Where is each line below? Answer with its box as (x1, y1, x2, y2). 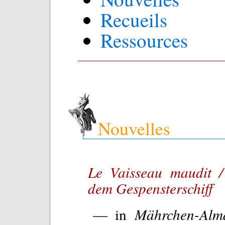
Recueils (100, 7, 167, 33)
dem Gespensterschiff (88, 178, 213, 198)
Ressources (100, 27, 188, 53)
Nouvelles (98, 116, 170, 140)
